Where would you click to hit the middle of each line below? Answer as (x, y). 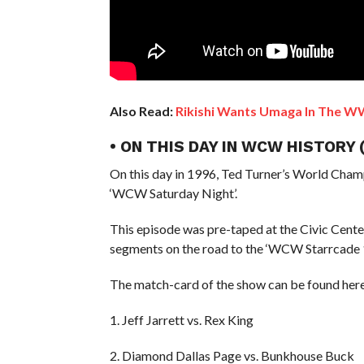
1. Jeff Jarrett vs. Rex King (181, 319)
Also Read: (141, 110)
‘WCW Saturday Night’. (173, 193)
